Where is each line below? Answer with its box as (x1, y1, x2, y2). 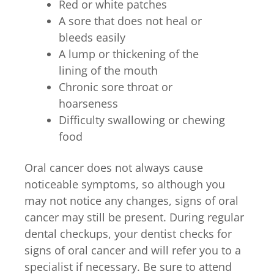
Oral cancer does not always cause (24, 160, 203, 175)
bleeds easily (59, 29, 125, 45)
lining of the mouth (59, 62, 158, 78)
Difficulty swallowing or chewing (59, 112, 225, 127)
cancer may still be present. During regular (24, 209, 244, 224)
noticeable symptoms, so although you (24, 176, 225, 191)
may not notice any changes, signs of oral (24, 193, 239, 208)
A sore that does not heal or (59, 13, 202, 28)
